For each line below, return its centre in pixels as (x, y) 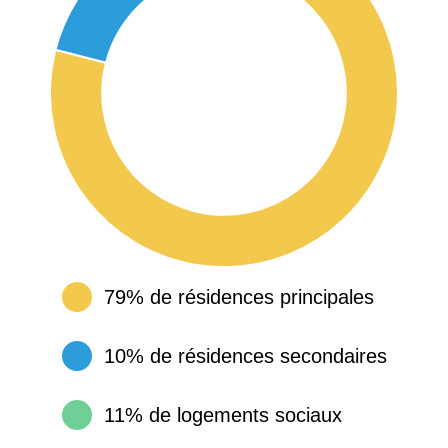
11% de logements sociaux (222, 414)
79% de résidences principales (238, 296)
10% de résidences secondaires (245, 355)
